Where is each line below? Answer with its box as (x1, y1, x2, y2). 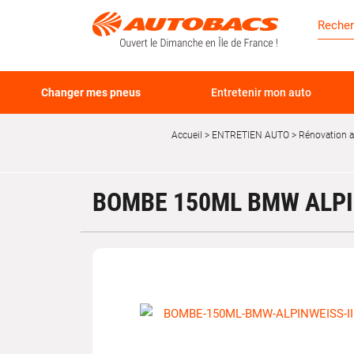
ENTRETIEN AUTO (209, 130, 289, 141)
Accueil (171, 130, 202, 141)
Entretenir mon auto (210, 86, 311, 99)
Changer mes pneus (41, 86, 141, 99)
